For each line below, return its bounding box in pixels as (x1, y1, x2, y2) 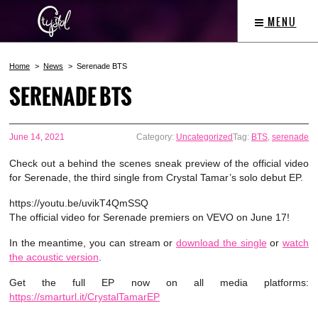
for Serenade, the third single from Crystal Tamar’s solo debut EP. (9, 172, 303, 183)
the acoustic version (9, 251, 99, 263)
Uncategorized (176, 132, 233, 142)
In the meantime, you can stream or (9, 237, 177, 248)
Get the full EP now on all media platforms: (9, 277, 309, 288)
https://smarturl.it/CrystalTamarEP (9, 291, 160, 302)
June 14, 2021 (9, 132, 65, 142)
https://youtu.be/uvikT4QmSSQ (9, 197, 148, 209)
